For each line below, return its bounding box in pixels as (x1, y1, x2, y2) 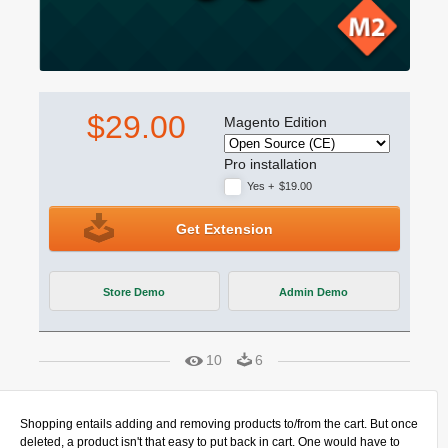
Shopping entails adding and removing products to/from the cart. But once (20, 417, 418, 431)
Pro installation (224, 156, 317, 172)
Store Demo (103, 286, 166, 298)
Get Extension (175, 221, 273, 237)
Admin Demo (279, 286, 348, 298)
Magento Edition (224, 114, 327, 130)
